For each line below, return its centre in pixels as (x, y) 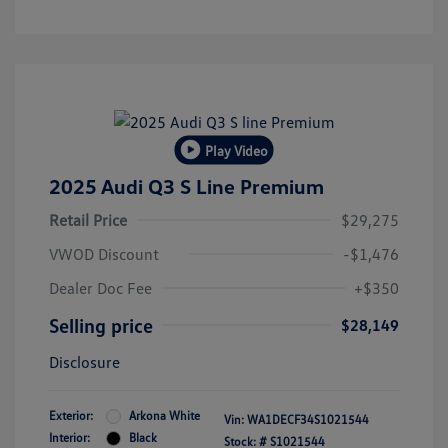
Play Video (236, 150)
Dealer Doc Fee (100, 288)
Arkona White (164, 416)
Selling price (101, 325)
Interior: (69, 438)
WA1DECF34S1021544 (308, 420)
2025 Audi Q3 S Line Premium (186, 186)
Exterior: (71, 416)
